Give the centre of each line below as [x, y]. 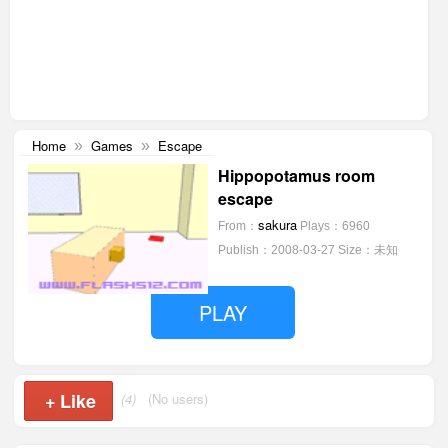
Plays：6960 [334, 226]
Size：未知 [367, 250]
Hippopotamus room [296, 175]
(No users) [178, 399]
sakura [277, 224]
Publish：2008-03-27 [276, 250]
